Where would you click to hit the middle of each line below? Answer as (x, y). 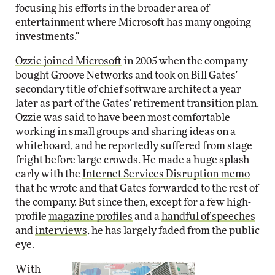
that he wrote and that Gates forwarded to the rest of (137, 188)
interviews (61, 230)
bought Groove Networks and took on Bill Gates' (126, 75)
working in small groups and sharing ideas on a (126, 132)
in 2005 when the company (184, 61)
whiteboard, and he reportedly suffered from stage (134, 146)
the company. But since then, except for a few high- (133, 202)
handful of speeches (208, 216)
